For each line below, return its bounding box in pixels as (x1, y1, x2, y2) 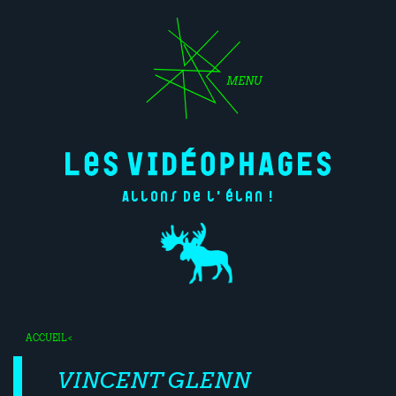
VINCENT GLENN (57, 367, 251, 393)
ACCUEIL (26, 332, 66, 344)
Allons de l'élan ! (122, 191, 274, 206)
